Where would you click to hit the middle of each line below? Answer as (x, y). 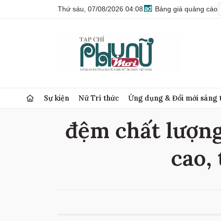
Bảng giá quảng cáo (185, 9)
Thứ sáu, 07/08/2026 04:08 (100, 9)
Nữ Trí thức (99, 98)
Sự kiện (57, 98)
